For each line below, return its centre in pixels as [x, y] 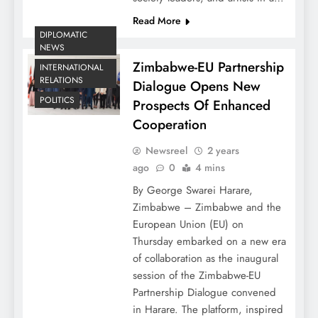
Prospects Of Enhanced [201, 105]
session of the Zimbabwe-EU [196, 275]
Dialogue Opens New [196, 86]
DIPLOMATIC [64, 35]
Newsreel [166, 150]
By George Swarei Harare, [192, 190]
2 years [223, 150]
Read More [157, 20]
